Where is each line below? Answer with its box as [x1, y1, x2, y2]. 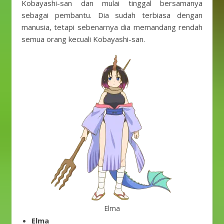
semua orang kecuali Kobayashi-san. [21, 34, 145, 44]
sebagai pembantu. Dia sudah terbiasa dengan [21, 10, 202, 20]
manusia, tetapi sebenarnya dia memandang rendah [21, 22, 202, 32]
